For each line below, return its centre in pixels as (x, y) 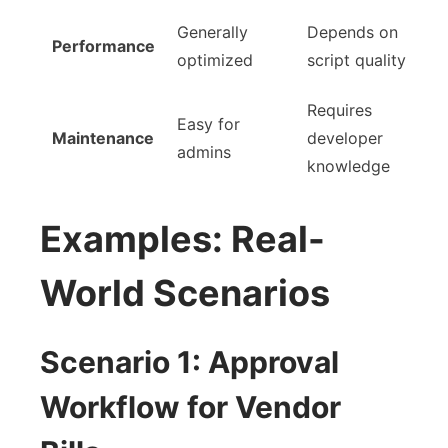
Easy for (208, 124)
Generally (212, 32)
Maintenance (103, 138)
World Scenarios (185, 293)
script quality (356, 60)
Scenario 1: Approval (189, 362)
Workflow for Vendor (190, 407)
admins (204, 152)
